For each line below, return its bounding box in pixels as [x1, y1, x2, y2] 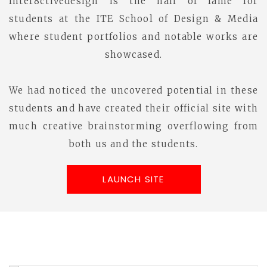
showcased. [105, 49, 162, 60]
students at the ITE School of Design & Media [9, 13, 258, 24]
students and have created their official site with [9, 103, 258, 114]
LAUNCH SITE [103, 173, 164, 185]
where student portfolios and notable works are [9, 31, 258, 42]
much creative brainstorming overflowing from [9, 120, 258, 132]
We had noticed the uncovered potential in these [9, 85, 258, 96]
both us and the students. [69, 138, 198, 150]
